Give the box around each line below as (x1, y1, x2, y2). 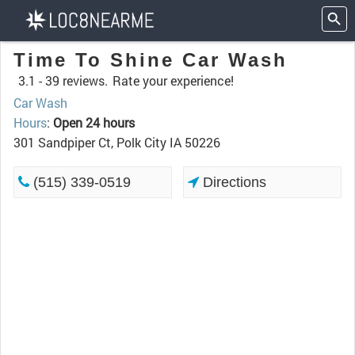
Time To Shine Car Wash (13, 49, 288, 71)
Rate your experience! (113, 72, 234, 89)
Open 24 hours (53, 114, 135, 131)
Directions (199, 174, 267, 190)
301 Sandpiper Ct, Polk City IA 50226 (13, 134, 220, 151)
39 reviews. (45, 72, 108, 89)
